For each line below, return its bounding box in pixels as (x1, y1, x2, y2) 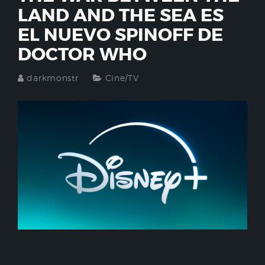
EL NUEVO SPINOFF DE (18, 24, 223, 46)
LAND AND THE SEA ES (18, 4, 224, 27)
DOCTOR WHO (18, 43, 147, 66)
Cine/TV (105, 73, 139, 83)
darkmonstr (27, 73, 79, 83)
